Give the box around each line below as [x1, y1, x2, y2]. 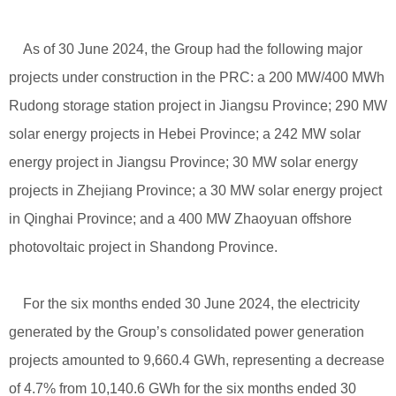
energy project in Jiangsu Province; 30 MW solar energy [9, 154, 358, 170]
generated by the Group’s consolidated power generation [9, 324, 364, 339]
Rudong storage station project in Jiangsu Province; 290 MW [9, 97, 387, 113]
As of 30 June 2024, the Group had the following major [9, 41, 362, 57]
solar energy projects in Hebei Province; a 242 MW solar [9, 126, 361, 141]
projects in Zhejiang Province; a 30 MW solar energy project [9, 182, 382, 198]
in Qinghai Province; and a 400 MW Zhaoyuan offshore [9, 210, 352, 226]
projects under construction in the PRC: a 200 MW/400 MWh [9, 69, 385, 85]
